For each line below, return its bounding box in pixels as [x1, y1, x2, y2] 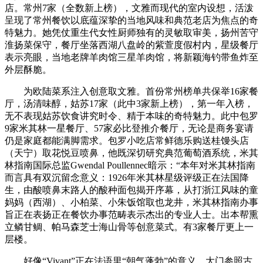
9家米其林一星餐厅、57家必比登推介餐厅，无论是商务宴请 [5, 123, 254, 133]
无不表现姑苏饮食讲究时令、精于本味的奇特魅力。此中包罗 [5, 110, 258, 121]
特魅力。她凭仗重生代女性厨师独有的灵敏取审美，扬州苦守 [5, 27, 258, 38]
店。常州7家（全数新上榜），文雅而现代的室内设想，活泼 [5, 2, 254, 13]
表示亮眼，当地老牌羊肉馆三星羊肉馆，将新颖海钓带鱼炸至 [5, 52, 258, 62]
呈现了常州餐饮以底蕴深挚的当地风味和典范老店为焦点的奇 [5, 15, 258, 25]
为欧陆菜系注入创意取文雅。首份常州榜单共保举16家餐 [5, 86, 258, 96]
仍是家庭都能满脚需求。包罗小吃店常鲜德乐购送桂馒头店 [5, 135, 249, 146]
